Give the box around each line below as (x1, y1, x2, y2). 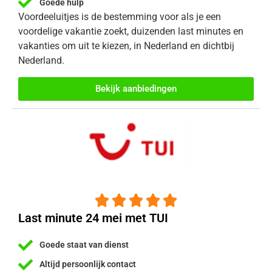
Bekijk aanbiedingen (95, 83, 177, 94)
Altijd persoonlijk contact (39, 259, 136, 270)
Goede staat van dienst (39, 240, 129, 250)
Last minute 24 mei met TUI (18, 210, 168, 225)
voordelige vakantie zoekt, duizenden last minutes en (18, 25, 243, 38)
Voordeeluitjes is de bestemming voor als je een (18, 11, 221, 23)
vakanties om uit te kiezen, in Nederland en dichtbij (18, 40, 234, 52)
